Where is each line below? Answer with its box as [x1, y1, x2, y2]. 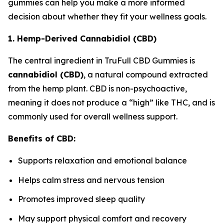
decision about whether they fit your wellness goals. [8, 11, 206, 22]
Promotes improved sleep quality [18, 194, 145, 204]
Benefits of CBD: [8, 133, 75, 144]
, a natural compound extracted [83, 69, 208, 80]
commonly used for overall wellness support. [8, 111, 177, 122]
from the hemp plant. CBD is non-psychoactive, [8, 83, 187, 94]
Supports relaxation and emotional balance [18, 155, 187, 166]
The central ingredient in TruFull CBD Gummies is [8, 55, 195, 66]
